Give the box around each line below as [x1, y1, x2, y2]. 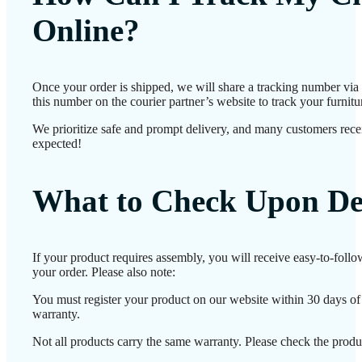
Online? [32, 12, 140, 48]
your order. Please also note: [32, 265, 175, 280]
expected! [32, 136, 82, 150]
